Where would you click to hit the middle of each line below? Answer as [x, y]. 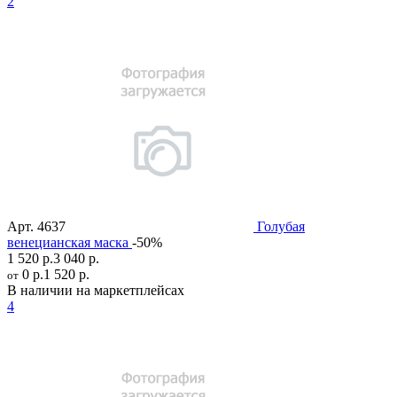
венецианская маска [68, 243]
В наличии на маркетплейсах [96, 291]
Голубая [281, 227]
